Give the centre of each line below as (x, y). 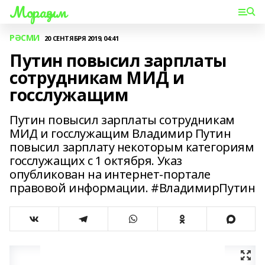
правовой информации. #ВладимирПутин (132, 188)
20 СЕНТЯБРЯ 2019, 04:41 (81, 38)
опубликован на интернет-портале (110, 174)
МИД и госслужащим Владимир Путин (120, 133)
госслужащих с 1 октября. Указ (96, 161)
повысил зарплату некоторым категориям (132, 147)
